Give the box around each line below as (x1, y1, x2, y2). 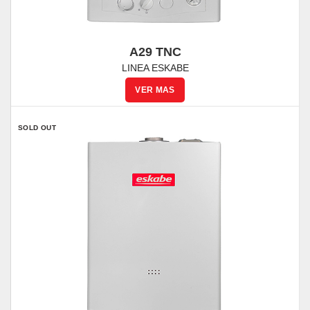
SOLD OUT (18, 124, 57, 131)
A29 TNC (129, 45, 181, 59)
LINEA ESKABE (121, 62, 189, 73)
